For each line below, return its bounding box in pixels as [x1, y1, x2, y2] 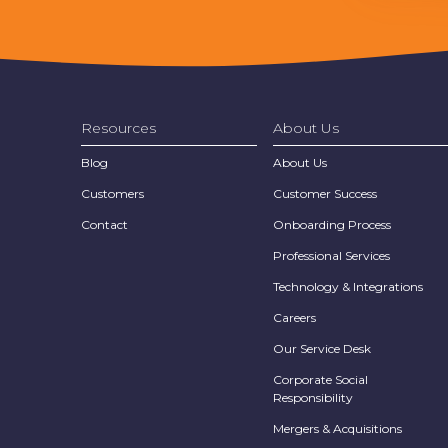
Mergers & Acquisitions [273, 420, 402, 436]
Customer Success [273, 185, 377, 201]
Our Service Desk [273, 340, 371, 356]
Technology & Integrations [273, 278, 423, 294]
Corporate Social [273, 371, 368, 387]
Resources [81, 118, 156, 137]
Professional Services [273, 247, 390, 263]
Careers [273, 309, 316, 325]
